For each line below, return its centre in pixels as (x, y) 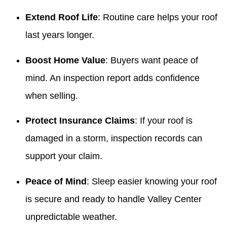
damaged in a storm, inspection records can (114, 139)
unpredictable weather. (71, 217)
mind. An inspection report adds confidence (112, 78)
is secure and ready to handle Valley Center (113, 199)
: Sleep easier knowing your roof (152, 181)
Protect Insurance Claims (80, 121)
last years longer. (60, 35)
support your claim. (64, 156)
